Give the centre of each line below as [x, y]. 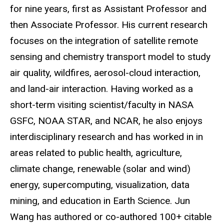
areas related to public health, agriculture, [96, 153]
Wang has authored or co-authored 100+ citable [111, 217]
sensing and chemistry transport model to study [110, 57]
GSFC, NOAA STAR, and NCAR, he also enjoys [106, 121]
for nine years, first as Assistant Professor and [108, 9]
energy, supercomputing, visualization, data [100, 185]
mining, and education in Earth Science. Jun [100, 201]
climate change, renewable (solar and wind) [100, 169]
